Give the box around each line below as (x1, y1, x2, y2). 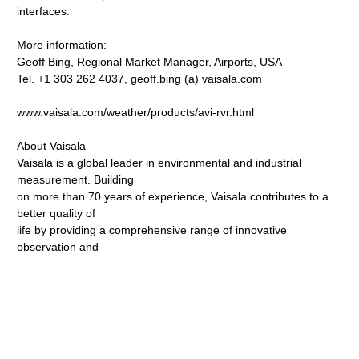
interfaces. (17, 5, 71, 18)
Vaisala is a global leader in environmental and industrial (17, 156, 302, 169)
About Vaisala (17, 139, 87, 152)
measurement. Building (17, 173, 135, 186)
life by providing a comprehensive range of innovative (17, 224, 288, 236)
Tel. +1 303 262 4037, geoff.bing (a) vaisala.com (17, 72, 263, 85)
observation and (17, 240, 99, 253)
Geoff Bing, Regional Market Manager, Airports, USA (17, 55, 283, 68)
